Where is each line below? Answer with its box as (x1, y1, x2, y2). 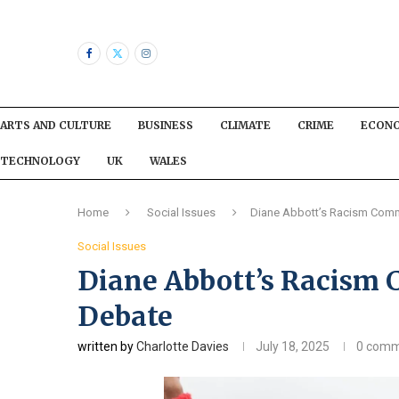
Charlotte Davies (136, 338, 229, 354)
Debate (77, 298, 173, 333)
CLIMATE (220, 118, 271, 132)
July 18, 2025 (256, 338, 330, 354)
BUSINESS (138, 118, 193, 132)
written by (77, 338, 136, 354)
